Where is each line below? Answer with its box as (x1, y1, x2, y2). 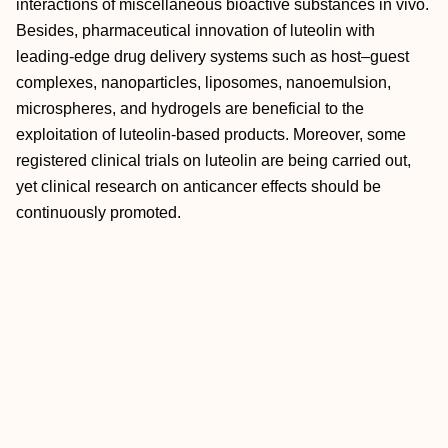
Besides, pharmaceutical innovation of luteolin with (16, 22, 375, 39)
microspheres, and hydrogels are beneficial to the (16, 100, 364, 117)
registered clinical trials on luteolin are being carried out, (16, 152, 411, 169)
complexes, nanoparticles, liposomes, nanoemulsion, (16, 74, 391, 91)
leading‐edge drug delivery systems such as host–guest (16, 48, 409, 65)
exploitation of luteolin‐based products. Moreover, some (16, 126, 406, 143)
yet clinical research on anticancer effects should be (16, 178, 381, 195)
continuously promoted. (16, 204, 181, 221)
